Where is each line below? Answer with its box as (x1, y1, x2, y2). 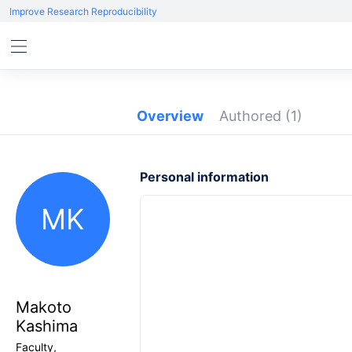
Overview (137, 108, 203, 124)
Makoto (16, 298, 71, 317)
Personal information (140, 169, 269, 185)
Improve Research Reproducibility (9, 5, 157, 17)
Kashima (16, 317, 78, 335)
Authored (219, 108, 285, 124)
